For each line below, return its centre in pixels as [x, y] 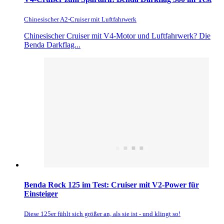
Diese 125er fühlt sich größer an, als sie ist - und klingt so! [102, 213]
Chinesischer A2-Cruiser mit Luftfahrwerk [80, 19]
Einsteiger [41, 193]
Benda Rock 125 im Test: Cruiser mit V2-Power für [111, 184]
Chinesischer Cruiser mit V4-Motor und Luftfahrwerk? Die [117, 36]
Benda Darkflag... [52, 45]
